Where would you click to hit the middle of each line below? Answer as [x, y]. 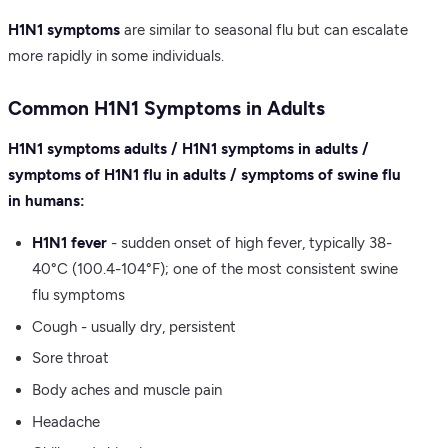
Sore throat [70, 358]
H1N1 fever [69, 243]
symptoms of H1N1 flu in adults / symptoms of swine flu [204, 175]
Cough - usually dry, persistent [134, 326]
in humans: [46, 201]
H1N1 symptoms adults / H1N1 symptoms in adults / [188, 149]
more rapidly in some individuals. [116, 56]
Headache [66, 421]
